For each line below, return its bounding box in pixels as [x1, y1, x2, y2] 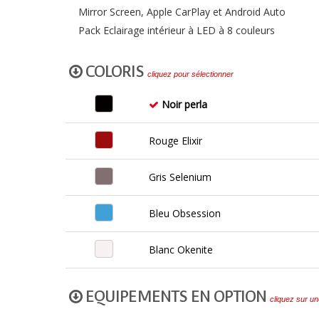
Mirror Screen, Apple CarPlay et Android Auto [78, 5, 286, 19]
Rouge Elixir [148, 134, 202, 147]
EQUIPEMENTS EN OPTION [82, 287, 270, 305]
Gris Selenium [148, 170, 211, 184]
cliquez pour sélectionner [147, 70, 234, 78]
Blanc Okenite [148, 243, 213, 256]
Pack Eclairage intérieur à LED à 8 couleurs [78, 23, 275, 37]
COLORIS [82, 62, 147, 80]
